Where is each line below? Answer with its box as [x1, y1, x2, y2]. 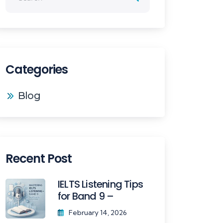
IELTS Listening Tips [58, 177, 143, 191]
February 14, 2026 [69, 208, 127, 217]
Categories [5, 61, 68, 78]
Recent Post [5, 150, 72, 167]
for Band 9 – [58, 189, 114, 203]
